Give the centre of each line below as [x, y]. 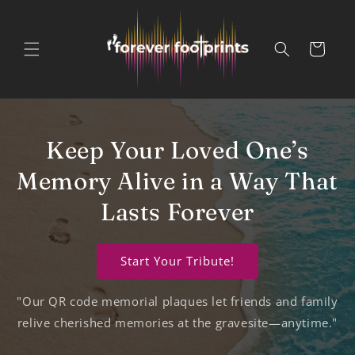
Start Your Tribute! [177, 261]
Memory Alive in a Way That [177, 181]
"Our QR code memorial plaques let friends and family [177, 301]
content [46, 24]
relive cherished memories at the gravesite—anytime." [177, 322]
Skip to [44, 10]
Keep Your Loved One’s [177, 150]
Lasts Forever [177, 212]
